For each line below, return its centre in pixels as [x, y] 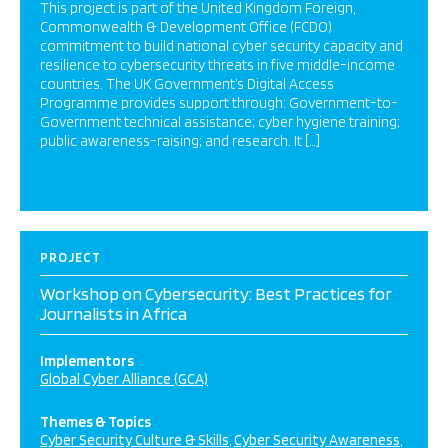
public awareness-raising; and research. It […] [180, 141]
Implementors [87, 361]
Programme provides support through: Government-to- [219, 103]
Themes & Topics [95, 422]
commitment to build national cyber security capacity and [221, 46]
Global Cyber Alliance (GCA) [124, 379]
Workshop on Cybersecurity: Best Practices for [216, 293]
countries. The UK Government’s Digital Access [187, 84]
